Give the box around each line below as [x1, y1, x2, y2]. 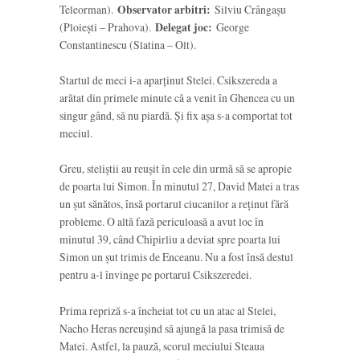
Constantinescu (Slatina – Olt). [59, 36, 196, 52]
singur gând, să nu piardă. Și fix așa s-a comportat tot [59, 108, 292, 124]
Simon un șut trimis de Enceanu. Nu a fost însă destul [59, 249, 293, 265]
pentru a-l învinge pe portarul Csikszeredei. [59, 267, 252, 283]
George [212, 18, 249, 35]
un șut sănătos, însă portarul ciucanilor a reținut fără [59, 196, 288, 212]
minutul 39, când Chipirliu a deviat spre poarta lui [59, 231, 280, 247]
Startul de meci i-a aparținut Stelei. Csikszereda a [59, 72, 277, 88]
